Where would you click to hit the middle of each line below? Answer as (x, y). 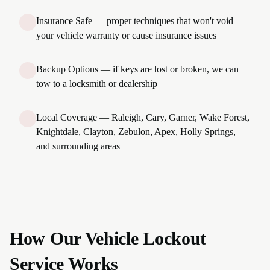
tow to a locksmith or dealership (97, 83)
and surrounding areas (78, 146)
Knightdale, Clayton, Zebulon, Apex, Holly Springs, (136, 132)
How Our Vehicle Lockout (108, 238)
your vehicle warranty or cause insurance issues (126, 35)
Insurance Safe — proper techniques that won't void (135, 21)
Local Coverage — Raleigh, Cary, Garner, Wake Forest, (143, 117)
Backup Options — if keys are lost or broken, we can (137, 69)
